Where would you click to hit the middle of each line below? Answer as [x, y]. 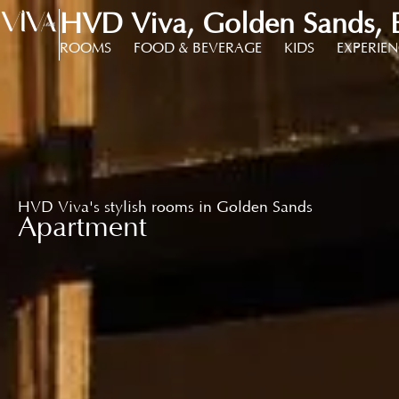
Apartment [82, 226]
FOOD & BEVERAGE [198, 48]
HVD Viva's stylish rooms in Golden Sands [165, 207]
